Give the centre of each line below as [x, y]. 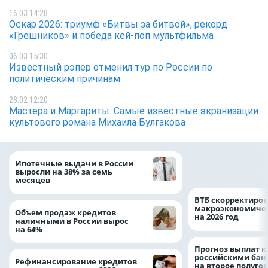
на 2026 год [217, 217]
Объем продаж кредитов [66, 212]
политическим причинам [65, 79]
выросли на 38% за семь [64, 172]
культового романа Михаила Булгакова [97, 122]
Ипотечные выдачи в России [74, 164]
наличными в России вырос [72, 220]
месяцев [33, 180]
